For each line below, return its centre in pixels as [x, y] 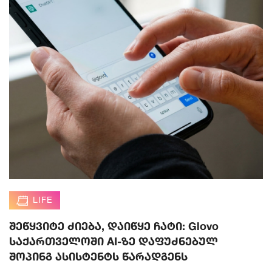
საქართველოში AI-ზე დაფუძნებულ [114, 241]
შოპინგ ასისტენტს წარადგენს [98, 257]
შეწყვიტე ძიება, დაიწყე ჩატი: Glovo [114, 226]
